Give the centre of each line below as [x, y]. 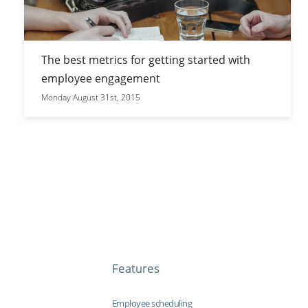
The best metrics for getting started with [145, 59]
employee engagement [100, 78]
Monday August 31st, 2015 [90, 97]
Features [135, 269]
